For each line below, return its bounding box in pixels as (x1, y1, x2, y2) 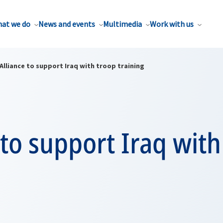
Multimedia (103, 19, 142, 29)
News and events (38, 19, 95, 29)
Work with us (150, 19, 194, 29)
